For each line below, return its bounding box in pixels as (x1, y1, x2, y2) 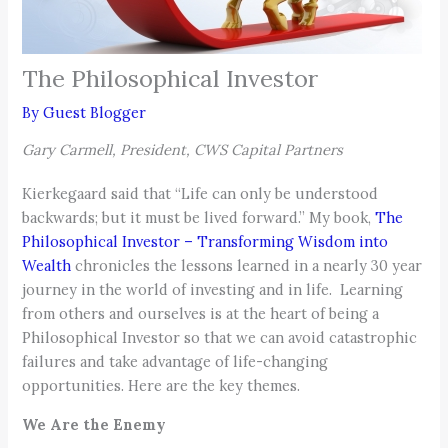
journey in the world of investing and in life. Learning (22, 279, 404, 299)
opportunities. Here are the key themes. (22, 375, 301, 395)
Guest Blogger (43, 103, 147, 123)
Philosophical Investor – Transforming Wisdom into (22, 231, 389, 251)
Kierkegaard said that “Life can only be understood (22, 183, 379, 203)
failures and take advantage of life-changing (22, 351, 329, 371)
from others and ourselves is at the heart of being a (22, 303, 380, 323)
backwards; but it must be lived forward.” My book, (22, 207, 376, 227)
